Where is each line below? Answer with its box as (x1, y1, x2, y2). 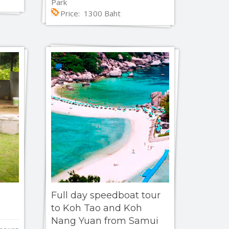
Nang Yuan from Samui (51, 215, 159, 227)
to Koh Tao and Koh (51, 202, 143, 214)
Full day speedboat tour (51, 190, 161, 201)
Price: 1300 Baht (60, 8, 121, 19)
